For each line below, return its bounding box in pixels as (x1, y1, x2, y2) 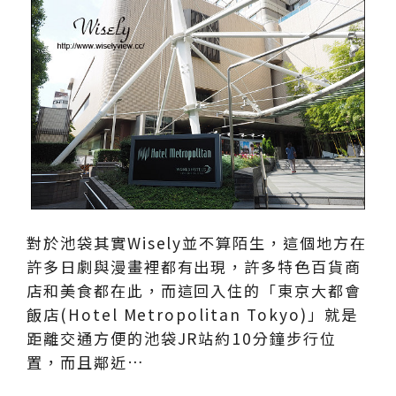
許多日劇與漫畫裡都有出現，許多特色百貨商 (27, 255, 362, 278)
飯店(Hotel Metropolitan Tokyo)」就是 (27, 302, 358, 325)
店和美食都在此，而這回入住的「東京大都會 (27, 278, 362, 301)
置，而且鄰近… (27, 350, 145, 373)
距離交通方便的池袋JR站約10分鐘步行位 (27, 326, 338, 349)
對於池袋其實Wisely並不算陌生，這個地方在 (27, 231, 367, 254)
